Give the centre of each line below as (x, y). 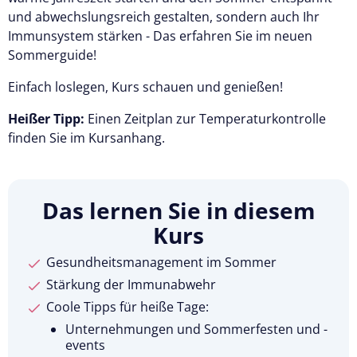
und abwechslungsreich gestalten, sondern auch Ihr (164, 16)
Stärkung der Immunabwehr (131, 284)
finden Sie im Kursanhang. (88, 137)
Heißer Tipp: (46, 118)
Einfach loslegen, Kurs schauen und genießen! (147, 86)
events (85, 345)
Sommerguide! (55, 55)
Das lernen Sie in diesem (178, 210)
